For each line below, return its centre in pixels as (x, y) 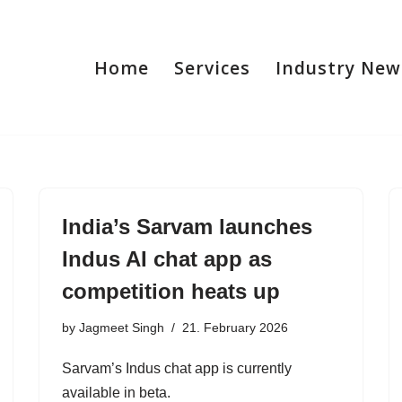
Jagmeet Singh (122, 328)
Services (212, 67)
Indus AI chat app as (167, 259)
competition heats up (171, 291)
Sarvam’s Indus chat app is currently (177, 368)
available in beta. (116, 393)
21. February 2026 (235, 328)
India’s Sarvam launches (187, 227)
